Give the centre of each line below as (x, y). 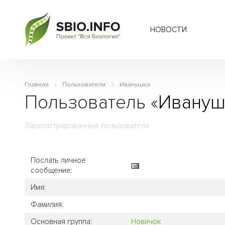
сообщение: (51, 170)
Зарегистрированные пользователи (87, 126)
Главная (37, 84)
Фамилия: (47, 204)
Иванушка (135, 84)
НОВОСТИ (168, 30)
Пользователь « (91, 103)
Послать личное (58, 160)
